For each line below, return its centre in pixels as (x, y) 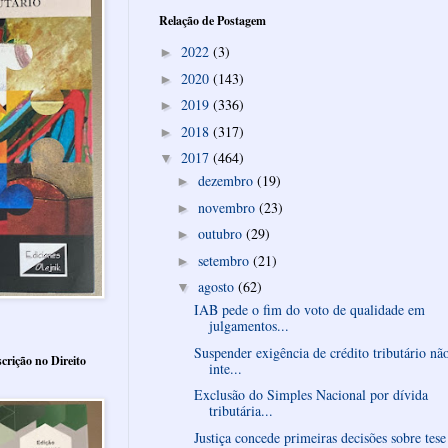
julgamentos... (248, 326)
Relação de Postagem (212, 20)
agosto (217, 287)
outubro (221, 234)
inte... (225, 368)
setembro (225, 260)
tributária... (240, 411)
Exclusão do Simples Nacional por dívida (310, 395)
